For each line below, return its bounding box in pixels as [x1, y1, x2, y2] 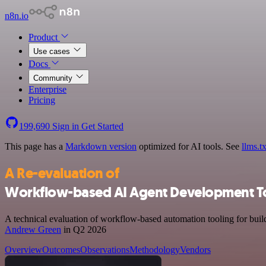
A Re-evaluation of [5, 163, 119, 183]
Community [33, 74, 75, 83]
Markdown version [65, 141, 137, 151]
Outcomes [42, 244, 80, 255]
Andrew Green [5, 224, 61, 235]
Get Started [81, 121, 123, 131]
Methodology [129, 244, 180, 255]
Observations [80, 244, 129, 255]
